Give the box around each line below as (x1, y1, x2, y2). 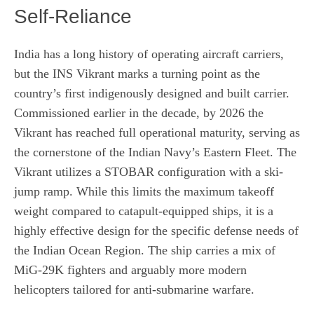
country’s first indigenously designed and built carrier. (14, 86, 289, 100)
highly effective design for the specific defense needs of (14, 223, 299, 238)
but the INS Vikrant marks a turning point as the (14, 66, 260, 81)
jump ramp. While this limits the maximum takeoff (14, 184, 274, 198)
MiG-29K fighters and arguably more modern (14, 262, 247, 277)
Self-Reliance (14, 5, 132, 27)
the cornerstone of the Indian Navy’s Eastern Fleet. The (14, 144, 296, 159)
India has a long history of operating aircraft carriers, (14, 46, 284, 61)
